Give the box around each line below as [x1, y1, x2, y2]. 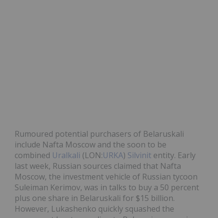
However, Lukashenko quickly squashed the [15, 203, 174, 215]
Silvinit [127, 150, 151, 161]
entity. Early [151, 150, 196, 161]
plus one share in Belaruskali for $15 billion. [15, 193, 175, 204]
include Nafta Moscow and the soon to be [15, 139, 166, 150]
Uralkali [52, 150, 80, 161]
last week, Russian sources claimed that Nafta [15, 161, 181, 172]
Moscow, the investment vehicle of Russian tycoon [15, 171, 198, 182]
